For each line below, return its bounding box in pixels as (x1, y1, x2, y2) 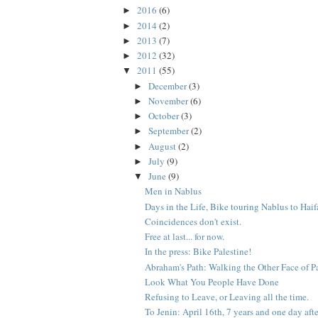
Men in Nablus (145, 185, 202, 198)
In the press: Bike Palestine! (145, 245, 252, 258)
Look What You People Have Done (145, 275, 280, 288)
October (148, 109, 181, 123)
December (148, 79, 189, 92)
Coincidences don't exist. (145, 214, 242, 228)
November (148, 94, 190, 107)
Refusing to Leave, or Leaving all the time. (145, 290, 309, 304)
